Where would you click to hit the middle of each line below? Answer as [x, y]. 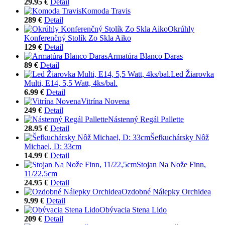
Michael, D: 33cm [53, 146]
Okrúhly [181, 29]
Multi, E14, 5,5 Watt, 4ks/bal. [71, 83]
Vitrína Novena [105, 101]
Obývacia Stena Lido [133, 209]
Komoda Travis [106, 11]
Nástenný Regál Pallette [146, 119]
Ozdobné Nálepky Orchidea [166, 191]
